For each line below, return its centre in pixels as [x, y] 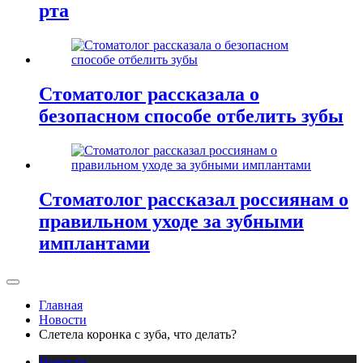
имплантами [94, 243]
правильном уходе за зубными [171, 221]
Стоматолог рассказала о [149, 94]
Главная [61, 305]
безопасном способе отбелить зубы [191, 116]
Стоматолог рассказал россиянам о [194, 199]
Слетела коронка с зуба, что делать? [138, 334]
